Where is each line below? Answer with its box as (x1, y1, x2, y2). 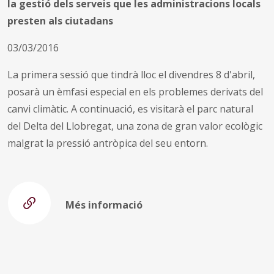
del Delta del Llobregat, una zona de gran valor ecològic (7, 119, 262, 133)
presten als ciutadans (7, 13, 113, 28)
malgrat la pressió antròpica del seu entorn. (7, 136, 208, 150)
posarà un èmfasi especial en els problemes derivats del (7, 84, 263, 98)
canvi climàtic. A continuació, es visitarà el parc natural (7, 102, 253, 116)
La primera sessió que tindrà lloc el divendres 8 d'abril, (7, 67, 255, 81)
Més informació (65, 198, 143, 212)
